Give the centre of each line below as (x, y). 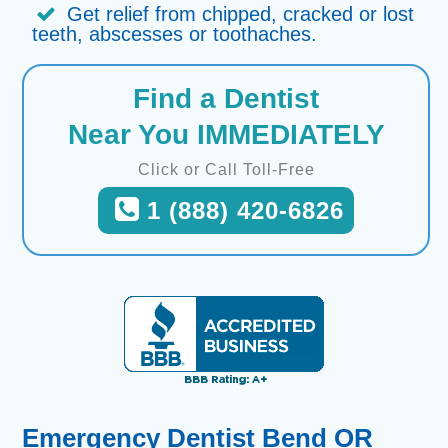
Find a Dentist (226, 98)
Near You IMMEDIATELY (226, 134)
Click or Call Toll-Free (226, 169)
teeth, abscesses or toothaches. (175, 34)
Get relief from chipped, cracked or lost (241, 14)
